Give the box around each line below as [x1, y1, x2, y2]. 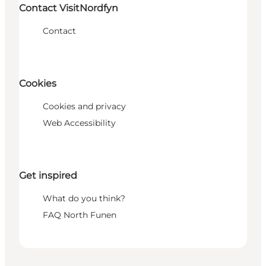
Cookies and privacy [43, 101, 126, 112]
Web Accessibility [43, 118, 116, 129]
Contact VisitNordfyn [19, 2, 118, 14]
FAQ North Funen [43, 210, 116, 221]
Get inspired [19, 170, 77, 182]
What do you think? [43, 193, 125, 204]
